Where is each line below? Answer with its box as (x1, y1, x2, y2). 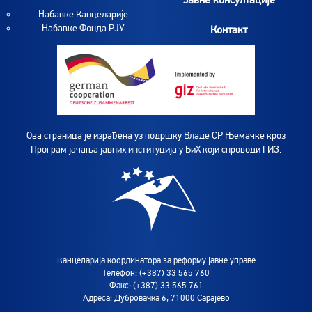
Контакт (210, 22, 247, 37)
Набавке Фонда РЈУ (42, 22, 125, 34)
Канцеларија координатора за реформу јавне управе (56, 254, 256, 266)
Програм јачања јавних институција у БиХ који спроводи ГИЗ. (31, 143, 281, 155)
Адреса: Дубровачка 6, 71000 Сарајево (82, 292, 230, 304)
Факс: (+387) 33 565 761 (109, 279, 203, 291)
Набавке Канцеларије (38, 8, 128, 20)
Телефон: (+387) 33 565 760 (102, 267, 210, 279)
